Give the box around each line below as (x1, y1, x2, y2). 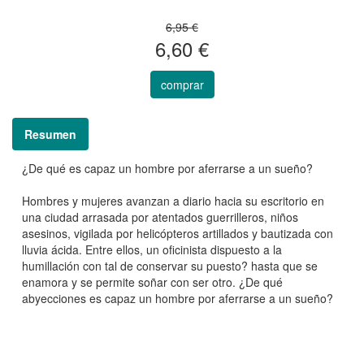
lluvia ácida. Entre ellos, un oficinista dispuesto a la (22, 241, 282, 258)
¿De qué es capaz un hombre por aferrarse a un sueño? (22, 160, 313, 177)
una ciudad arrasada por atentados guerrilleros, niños (22, 209, 298, 226)
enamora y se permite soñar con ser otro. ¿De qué (22, 274, 283, 291)
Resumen (24, 126, 76, 143)
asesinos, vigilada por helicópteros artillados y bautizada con (22, 225, 333, 242)
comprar (160, 76, 204, 93)
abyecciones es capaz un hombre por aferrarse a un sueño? (22, 290, 333, 307)
